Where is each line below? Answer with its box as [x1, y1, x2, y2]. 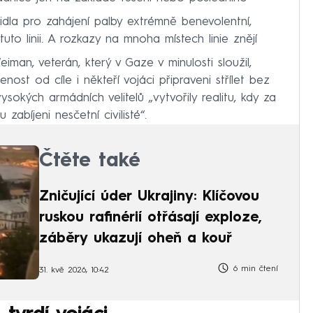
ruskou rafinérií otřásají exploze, [39, 211, 262, 226]
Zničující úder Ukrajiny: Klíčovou [39, 190, 259, 205]
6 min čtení [230, 265, 278, 274]
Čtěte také [39, 152, 140, 172]
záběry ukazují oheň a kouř [39, 232, 232, 247]
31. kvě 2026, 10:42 [39, 265, 109, 275]
